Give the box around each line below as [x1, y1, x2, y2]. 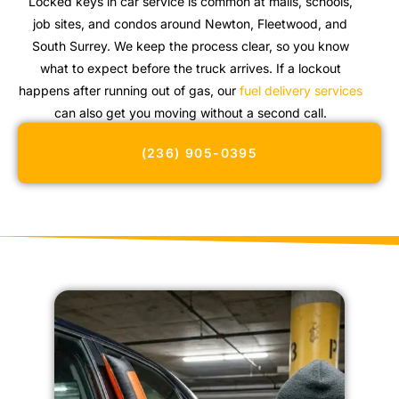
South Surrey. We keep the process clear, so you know [31, 38, 349, 54]
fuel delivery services [239, 83, 362, 99]
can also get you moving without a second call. [53, 105, 327, 121]
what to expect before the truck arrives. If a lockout [39, 61, 341, 77]
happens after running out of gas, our [18, 83, 240, 99]
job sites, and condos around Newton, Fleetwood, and [33, 16, 348, 32]
